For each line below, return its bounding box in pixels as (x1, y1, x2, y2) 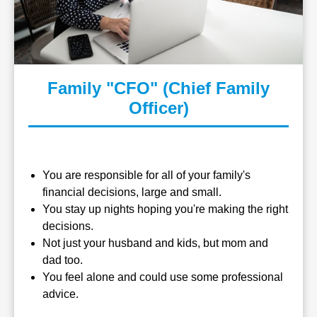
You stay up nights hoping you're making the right (42, 203, 288, 215)
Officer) (128, 98, 189, 117)
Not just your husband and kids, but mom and (42, 237, 268, 249)
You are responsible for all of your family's (42, 169, 250, 181)
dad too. (42, 254, 86, 266)
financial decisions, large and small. (42, 186, 224, 198)
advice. (42, 288, 81, 300)
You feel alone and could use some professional (42, 271, 283, 283)
